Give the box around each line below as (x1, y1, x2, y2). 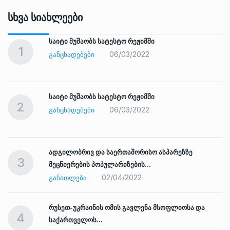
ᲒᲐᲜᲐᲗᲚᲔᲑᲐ (49, 174, 87, 182)
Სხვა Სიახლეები (8, 11, 83, 24)
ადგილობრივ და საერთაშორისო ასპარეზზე (49, 148, 193, 157)
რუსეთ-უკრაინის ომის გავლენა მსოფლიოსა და (49, 203, 205, 212)
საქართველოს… (49, 216, 103, 224)
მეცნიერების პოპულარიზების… (49, 160, 151, 169)
